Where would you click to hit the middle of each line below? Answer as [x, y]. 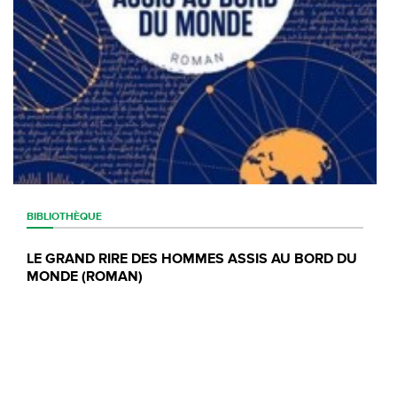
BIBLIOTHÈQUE [64, 217]
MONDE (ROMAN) [85, 277]
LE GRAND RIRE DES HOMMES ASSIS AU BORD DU [192, 260]
